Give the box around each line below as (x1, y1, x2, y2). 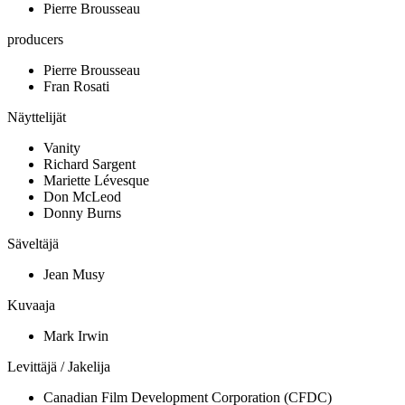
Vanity (43, 139, 80, 155)
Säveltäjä (7, 235, 59, 251)
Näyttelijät (7, 108, 66, 125)
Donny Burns (43, 204, 121, 221)
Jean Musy (43, 266, 105, 282)
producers (7, 31, 63, 47)
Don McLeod (43, 188, 121, 204)
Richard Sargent (43, 155, 136, 172)
